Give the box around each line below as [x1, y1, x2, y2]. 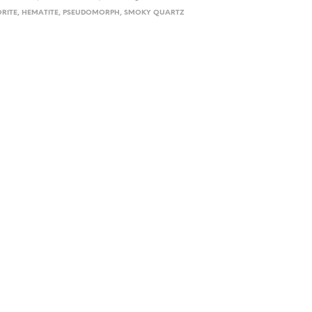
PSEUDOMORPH [63, 9, 120, 17]
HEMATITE [22, 9, 59, 17]
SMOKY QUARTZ [124, 9, 185, 17]
